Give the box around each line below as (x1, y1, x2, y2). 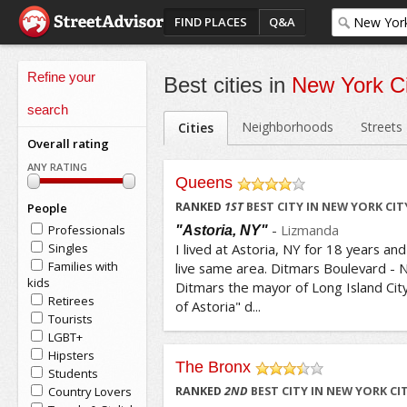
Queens (174, 174, 233, 192)
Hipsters (47, 347, 94, 363)
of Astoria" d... (174, 297, 261, 315)
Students (47, 365, 98, 382)
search (26, 102, 68, 117)
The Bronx (174, 358, 251, 376)
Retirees (47, 293, 94, 309)
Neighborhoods (241, 118, 333, 135)
